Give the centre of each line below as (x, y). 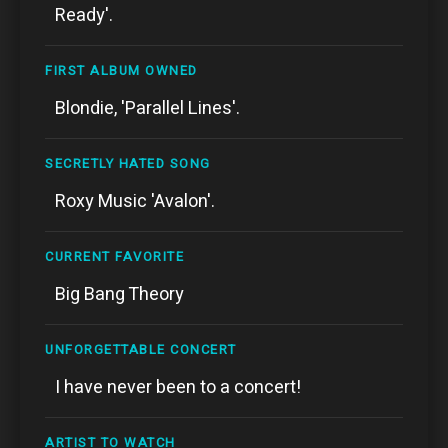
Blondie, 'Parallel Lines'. (147, 108)
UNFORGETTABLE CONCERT (141, 349)
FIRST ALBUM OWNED (121, 70)
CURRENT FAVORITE (114, 256)
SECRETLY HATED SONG (128, 163)
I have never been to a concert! (178, 387)
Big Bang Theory (119, 294)
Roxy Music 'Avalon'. (135, 201)
